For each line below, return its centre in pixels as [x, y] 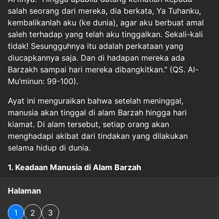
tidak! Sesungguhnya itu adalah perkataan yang [96, 46]
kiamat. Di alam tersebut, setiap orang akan [88, 124]
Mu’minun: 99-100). [43, 81]
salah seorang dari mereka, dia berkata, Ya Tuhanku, [104, 11]
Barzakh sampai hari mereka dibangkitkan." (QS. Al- [103, 69]
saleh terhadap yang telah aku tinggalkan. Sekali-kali [105, 34]
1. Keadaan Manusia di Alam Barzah [75, 167]
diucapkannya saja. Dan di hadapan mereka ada [96, 58]
